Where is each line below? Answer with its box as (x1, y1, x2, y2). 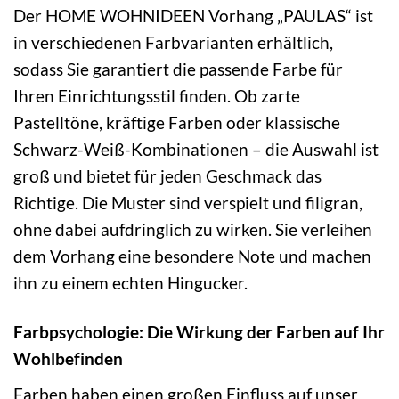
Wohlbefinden (13, 347, 123, 369)
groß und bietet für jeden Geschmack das (13, 165, 322, 186)
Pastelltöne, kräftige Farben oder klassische (13, 111, 340, 133)
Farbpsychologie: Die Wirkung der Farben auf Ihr (13, 321, 385, 342)
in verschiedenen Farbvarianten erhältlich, (13, 31, 333, 53)
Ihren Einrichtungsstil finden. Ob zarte (13, 85, 300, 106)
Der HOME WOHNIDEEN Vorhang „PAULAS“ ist (13, 4, 373, 26)
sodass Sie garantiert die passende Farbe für (13, 58, 343, 79)
